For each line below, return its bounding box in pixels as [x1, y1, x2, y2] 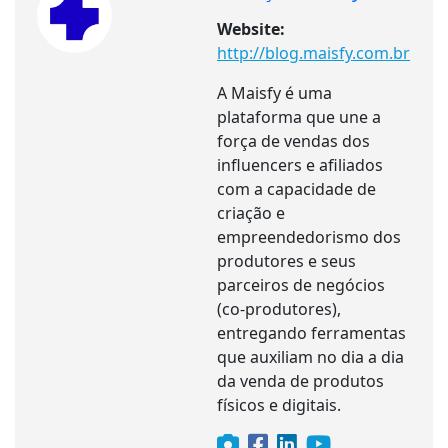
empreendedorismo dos [217, 225, 401, 248]
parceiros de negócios [217, 273, 385, 296]
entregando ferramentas [217, 321, 406, 344]
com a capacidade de [217, 177, 376, 200]
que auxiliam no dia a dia [217, 345, 404, 368]
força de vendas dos [217, 129, 370, 152]
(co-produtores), [217, 297, 341, 320]
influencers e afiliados [217, 153, 383, 176]
